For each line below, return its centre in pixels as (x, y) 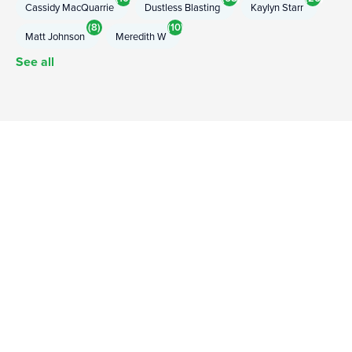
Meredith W (141, 37)
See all (35, 62)
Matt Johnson (55, 37)
